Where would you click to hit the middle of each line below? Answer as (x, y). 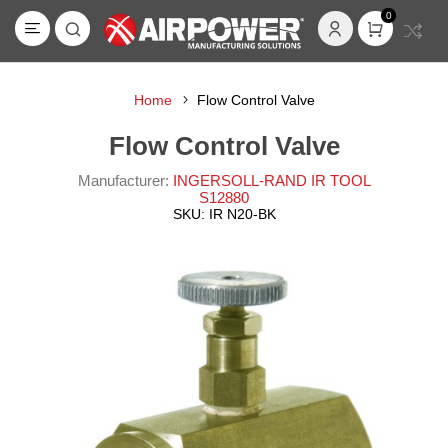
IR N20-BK (242, 214)
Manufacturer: (123, 180)
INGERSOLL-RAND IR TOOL (271, 180)
